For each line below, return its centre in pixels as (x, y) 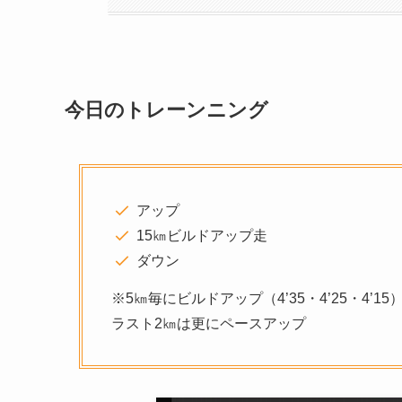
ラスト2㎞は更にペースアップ (209, 323)
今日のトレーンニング (166, 109)
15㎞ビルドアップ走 (202, 235)
